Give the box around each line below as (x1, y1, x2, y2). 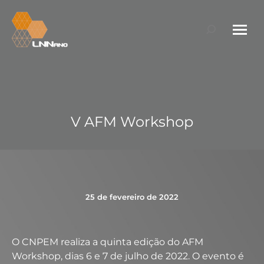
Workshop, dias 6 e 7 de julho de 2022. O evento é (12, 250, 244, 262)
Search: (206, 25, 240, 37)
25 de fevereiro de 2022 (85, 192, 179, 202)
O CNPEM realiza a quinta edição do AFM (12, 236, 203, 247)
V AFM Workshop (71, 113, 193, 130)
